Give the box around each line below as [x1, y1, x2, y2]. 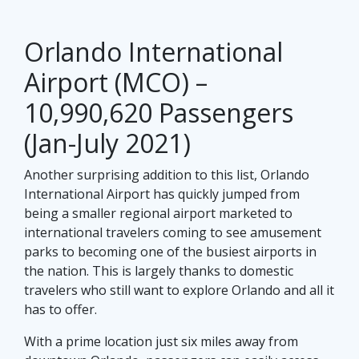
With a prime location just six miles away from [24, 333, 298, 351]
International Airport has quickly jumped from [24, 185, 300, 204]
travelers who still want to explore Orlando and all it [24, 281, 334, 300]
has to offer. [24, 301, 97, 319]
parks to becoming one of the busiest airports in [24, 243, 317, 261]
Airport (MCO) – [24, 65, 208, 100]
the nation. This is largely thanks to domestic [24, 262, 293, 280]
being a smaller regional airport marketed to [24, 204, 292, 223]
